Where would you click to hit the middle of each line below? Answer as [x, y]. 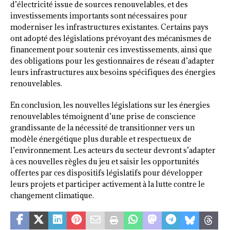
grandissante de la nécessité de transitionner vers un [102, 128]
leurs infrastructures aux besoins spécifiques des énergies [113, 72]
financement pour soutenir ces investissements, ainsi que [111, 50]
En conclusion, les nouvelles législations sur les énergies [110, 105]
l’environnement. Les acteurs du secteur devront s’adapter [113, 150]
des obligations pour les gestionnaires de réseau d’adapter [112, 61]
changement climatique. [52, 196]
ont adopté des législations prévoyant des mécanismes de [111, 39]
